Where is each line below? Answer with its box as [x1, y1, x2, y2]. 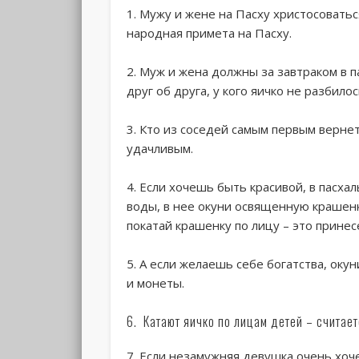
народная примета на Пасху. [127, 24, 292, 41]
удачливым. [127, 139, 194, 156]
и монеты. [127, 274, 185, 291]
